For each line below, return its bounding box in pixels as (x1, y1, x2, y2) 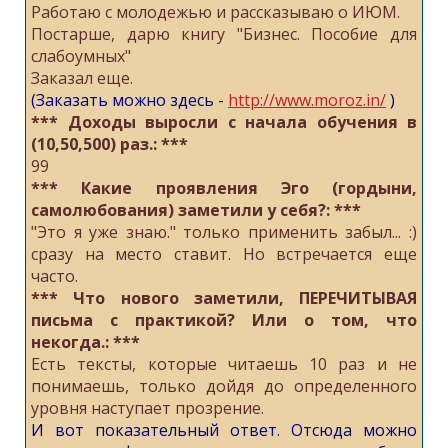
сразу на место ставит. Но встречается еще (31, 243, 417, 265)
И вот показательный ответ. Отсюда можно (31, 419, 417, 441)
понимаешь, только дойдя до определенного (31, 375, 417, 397)
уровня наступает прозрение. (31, 397, 264, 419)
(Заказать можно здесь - (31, 89, 228, 111)
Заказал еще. (31, 67, 133, 89)
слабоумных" (31, 45, 131, 67)
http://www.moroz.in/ (228, 89, 386, 111)
